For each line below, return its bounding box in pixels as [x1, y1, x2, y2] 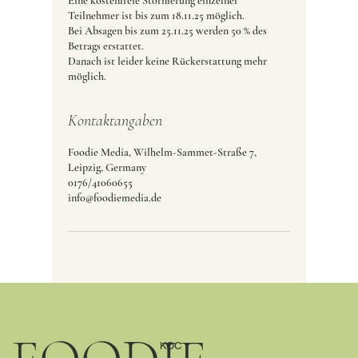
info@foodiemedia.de [67, 191, 161, 205]
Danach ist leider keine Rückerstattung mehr [67, 54, 267, 69]
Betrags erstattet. [67, 39, 144, 54]
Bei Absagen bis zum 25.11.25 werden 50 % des [67, 24, 267, 38]
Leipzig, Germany [67, 161, 146, 175]
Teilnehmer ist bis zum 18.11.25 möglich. [67, 9, 245, 23]
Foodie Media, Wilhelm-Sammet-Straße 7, [67, 145, 257, 160]
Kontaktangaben [67, 111, 162, 131]
